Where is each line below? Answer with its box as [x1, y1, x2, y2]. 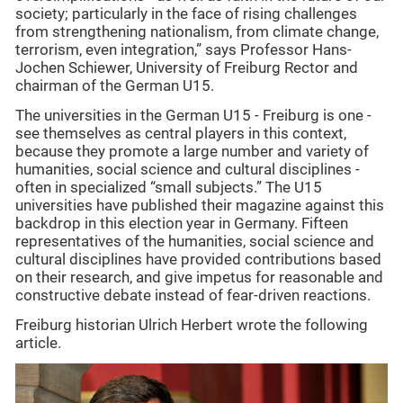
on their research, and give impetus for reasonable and [15, 268, 383, 286]
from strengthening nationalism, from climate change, [15, 23, 379, 41]
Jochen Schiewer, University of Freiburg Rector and [15, 59, 358, 77]
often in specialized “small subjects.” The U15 [15, 178, 322, 196]
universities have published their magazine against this [15, 196, 384, 214]
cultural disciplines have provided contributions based [15, 250, 381, 268]
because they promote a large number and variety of [15, 142, 369, 160]
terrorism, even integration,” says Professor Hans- [15, 41, 352, 59]
